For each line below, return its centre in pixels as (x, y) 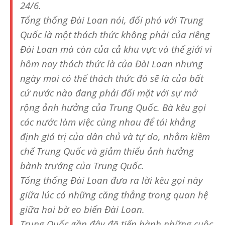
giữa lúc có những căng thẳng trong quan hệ (114, 194)
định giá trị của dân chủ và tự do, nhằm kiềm (115, 136)
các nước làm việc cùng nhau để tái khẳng (108, 122)
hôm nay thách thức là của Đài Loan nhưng (111, 63)
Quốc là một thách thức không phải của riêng (115, 34)
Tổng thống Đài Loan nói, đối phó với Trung (112, 20)
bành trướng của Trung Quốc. (82, 165)
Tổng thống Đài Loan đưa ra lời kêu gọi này (111, 180)
